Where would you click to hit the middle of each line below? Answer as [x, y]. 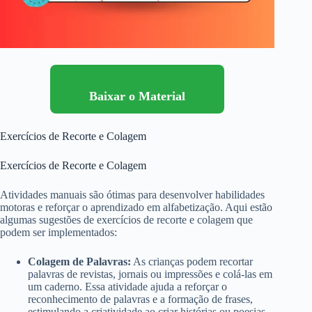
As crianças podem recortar [192, 262]
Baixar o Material [138, 96]
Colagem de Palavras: [79, 262]
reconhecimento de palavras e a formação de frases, [140, 299]
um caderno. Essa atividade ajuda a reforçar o [127, 287]
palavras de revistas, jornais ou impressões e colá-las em [150, 274]
